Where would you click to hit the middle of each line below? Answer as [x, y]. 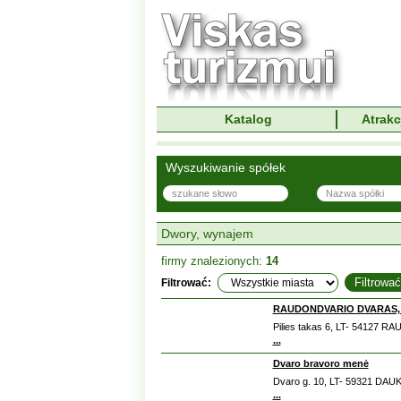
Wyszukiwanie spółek [225, 167]
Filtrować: [186, 283]
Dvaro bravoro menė [320, 363]
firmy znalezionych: [213, 261]
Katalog [248, 119]
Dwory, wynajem [207, 234]
